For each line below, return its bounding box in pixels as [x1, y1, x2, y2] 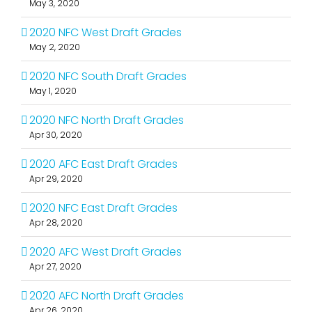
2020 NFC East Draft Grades [29, 200, 178, 217]
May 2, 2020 [29, 41, 80, 54]
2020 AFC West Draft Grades [29, 244, 182, 260]
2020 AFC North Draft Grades [29, 288, 184, 304]
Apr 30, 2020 [29, 129, 82, 141]
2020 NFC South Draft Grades [29, 68, 187, 85]
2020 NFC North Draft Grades [29, 112, 184, 129]
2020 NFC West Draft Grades [29, 24, 182, 41]
